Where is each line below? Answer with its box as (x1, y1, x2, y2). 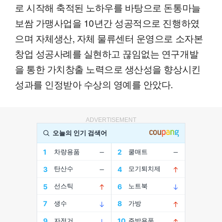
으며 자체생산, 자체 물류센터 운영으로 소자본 (15, 31, 203, 45)
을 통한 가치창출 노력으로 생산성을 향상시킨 (15, 62, 201, 76)
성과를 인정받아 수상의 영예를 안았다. (15, 77, 173, 91)
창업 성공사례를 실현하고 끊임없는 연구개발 (15, 47, 199, 60)
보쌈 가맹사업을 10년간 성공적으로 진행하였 (15, 16, 200, 30)
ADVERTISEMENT (86, 116, 136, 124)
